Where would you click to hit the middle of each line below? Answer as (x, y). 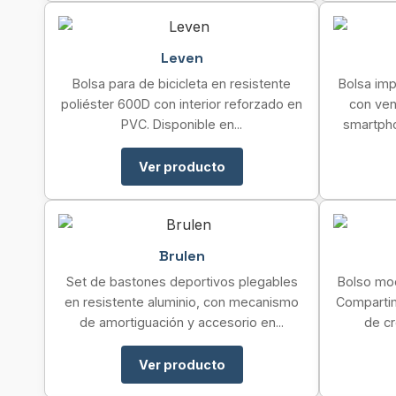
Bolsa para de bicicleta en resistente (182, 84)
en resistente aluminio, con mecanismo (182, 302)
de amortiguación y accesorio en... (182, 322)
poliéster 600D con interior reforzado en (182, 104)
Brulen (182, 256)
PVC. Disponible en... (182, 124)
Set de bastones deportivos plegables (182, 282)
